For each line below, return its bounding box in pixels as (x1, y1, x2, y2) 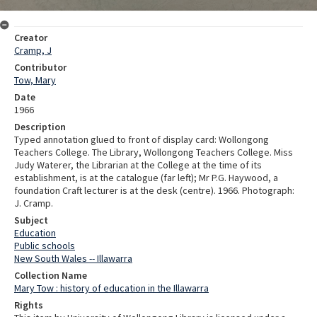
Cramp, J (14, 43, 52, 57)
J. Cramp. (14, 196, 53, 209)
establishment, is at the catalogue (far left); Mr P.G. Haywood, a (14, 171, 278, 184)
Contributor (14, 60, 67, 74)
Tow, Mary (14, 73, 56, 86)
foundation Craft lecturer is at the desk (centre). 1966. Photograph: (14, 183, 294, 197)
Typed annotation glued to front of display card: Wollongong (14, 132, 269, 146)
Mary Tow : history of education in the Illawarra (14, 281, 209, 294)
